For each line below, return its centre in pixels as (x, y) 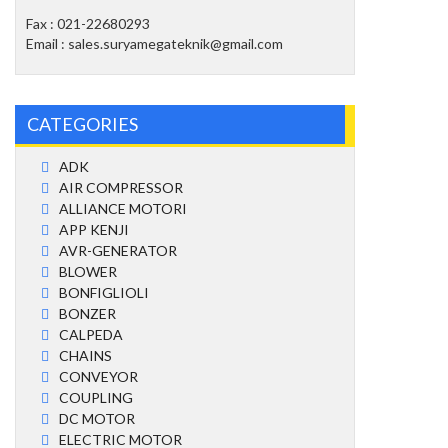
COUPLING (96, 397)
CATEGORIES (82, 124)
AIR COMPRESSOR (121, 187)
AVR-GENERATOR (118, 250)
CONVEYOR (98, 376)
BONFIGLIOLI (104, 292)
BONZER (87, 313)
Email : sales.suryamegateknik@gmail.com (154, 43)
